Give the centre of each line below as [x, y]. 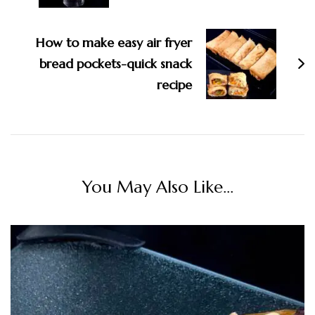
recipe [174, 85]
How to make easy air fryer [114, 43]
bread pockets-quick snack [116, 64]
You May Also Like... [157, 187]
